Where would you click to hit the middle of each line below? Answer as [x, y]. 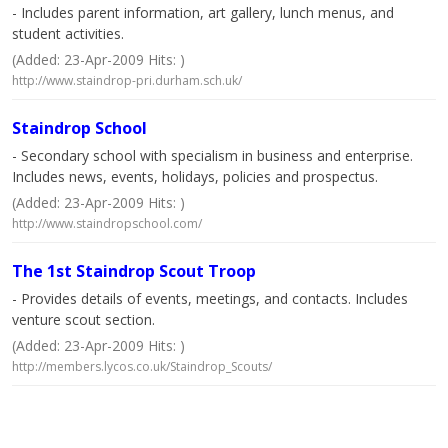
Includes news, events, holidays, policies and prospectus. [195, 176]
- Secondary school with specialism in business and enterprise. [212, 155]
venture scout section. [83, 319]
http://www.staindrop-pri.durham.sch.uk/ [127, 80]
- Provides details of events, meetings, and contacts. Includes [210, 298]
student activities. [68, 33]
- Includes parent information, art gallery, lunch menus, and [203, 12]
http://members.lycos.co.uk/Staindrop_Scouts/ [142, 366]
